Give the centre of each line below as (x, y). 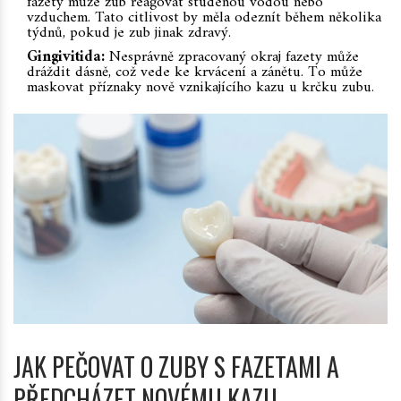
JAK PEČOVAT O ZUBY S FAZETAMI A (176, 367)
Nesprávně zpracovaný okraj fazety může (232, 58)
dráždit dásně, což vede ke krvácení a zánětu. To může (195, 73)
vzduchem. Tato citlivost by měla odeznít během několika (204, 18)
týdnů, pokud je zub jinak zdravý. (129, 34)
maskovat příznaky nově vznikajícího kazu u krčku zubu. (200, 88)
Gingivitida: (66, 58)
